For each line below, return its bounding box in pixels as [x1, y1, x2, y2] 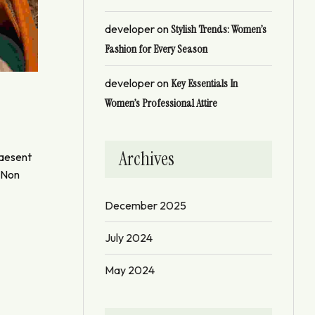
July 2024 [105, 230, 153, 245]
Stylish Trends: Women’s [171, 21, 266, 37]
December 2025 [105, 198, 186, 212]
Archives [119, 146, 174, 171]
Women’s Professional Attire [105, 95, 217, 110]
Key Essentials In [171, 75, 238, 91]
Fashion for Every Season [105, 41, 207, 56]
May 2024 [105, 262, 155, 277]
